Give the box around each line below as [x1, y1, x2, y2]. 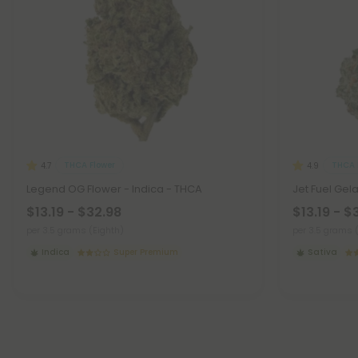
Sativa [308, 245, 337, 258]
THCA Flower [64, 159, 115, 172]
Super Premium [113, 245, 179, 258]
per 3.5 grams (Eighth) [26, 223, 124, 237]
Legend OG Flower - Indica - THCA [26, 181, 202, 197]
